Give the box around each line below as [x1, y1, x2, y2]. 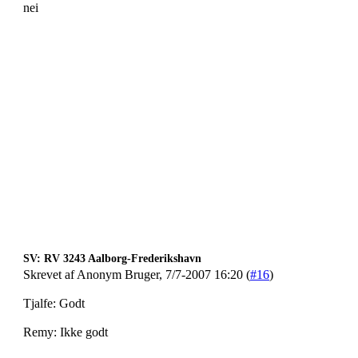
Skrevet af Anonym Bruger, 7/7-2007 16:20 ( [23, 268, 250, 281]
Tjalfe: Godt [23, 296, 85, 310]
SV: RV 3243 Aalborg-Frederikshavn [23, 253, 201, 265]
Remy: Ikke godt [23, 325, 108, 339]
